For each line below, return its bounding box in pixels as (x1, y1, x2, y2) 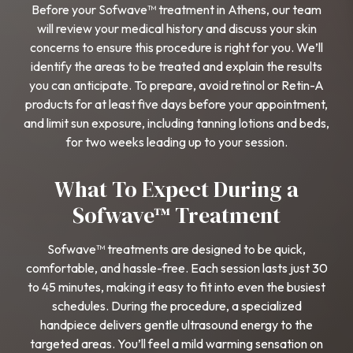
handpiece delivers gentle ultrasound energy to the (40, 316, 313, 333)
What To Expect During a (54, 173, 299, 204)
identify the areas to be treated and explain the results (31, 58, 322, 74)
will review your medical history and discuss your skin (36, 20, 317, 36)
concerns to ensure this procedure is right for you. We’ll (30, 39, 323, 55)
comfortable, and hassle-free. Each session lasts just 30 (25, 259, 328, 276)
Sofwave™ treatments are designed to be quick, (47, 240, 306, 257)
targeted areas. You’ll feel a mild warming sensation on (30, 335, 323, 351)
